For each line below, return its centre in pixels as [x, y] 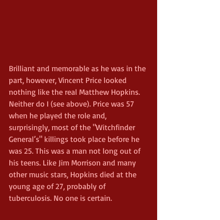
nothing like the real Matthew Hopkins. [75, 92]
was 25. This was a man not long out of [76, 151]
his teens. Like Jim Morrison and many [73, 163]
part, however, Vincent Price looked [69, 80]
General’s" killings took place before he [75, 139]
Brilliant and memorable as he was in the [78, 69]
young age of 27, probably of [58, 186]
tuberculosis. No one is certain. [60, 198]
